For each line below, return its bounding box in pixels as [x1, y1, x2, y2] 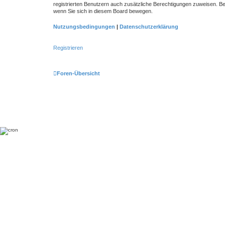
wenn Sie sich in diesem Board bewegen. [53, 8, 153, 14]
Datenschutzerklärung [120, 23, 178, 30]
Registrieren [53, 45, 83, 51]
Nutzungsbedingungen [53, 23, 115, 30]
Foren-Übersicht [57, 70, 100, 76]
